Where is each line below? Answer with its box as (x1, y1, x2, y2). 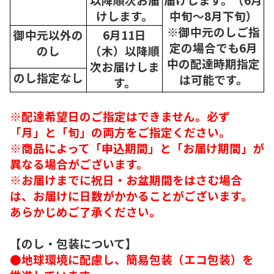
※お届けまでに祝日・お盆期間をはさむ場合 (10, 171, 242, 188)
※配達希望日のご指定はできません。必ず (10, 107, 230, 124)
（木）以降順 (89, 42, 160, 59)
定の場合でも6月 (169, 39, 257, 56)
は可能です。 (179, 70, 248, 87)
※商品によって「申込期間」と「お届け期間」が (10, 139, 264, 156)
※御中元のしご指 (166, 23, 260, 40)
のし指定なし (13, 68, 83, 86)
